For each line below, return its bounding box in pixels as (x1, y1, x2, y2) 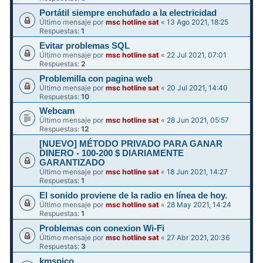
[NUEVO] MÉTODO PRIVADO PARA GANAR (39, 139, 223, 149)
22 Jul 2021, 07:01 (167, 50, 227, 59)
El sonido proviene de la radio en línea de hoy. (39, 190, 228, 200)
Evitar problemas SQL (39, 41, 130, 50)
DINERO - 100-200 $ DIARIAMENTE (39, 149, 184, 159)
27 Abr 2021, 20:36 (167, 232, 231, 242)
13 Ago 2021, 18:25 (167, 17, 229, 26)
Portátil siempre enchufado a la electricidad (39, 8, 217, 18)
